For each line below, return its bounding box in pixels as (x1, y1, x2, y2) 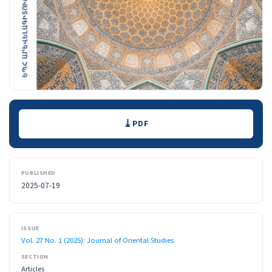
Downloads (18, 107, 85, 127)
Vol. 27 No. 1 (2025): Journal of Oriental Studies (21, 234, 174, 246)
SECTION (21, 253, 49, 262)
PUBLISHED (21, 168, 56, 177)
